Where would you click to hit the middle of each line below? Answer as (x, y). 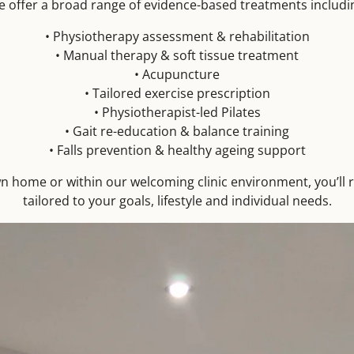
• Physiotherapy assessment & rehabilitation (177, 36)
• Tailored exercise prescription (177, 93)
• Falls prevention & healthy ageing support (177, 150)
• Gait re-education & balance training (177, 131)
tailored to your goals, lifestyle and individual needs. (177, 200)
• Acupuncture (177, 74)
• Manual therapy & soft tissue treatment (177, 55)
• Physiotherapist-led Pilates (177, 112)
